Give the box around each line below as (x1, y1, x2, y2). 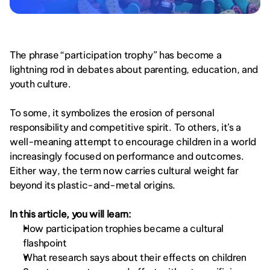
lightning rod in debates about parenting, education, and (10, 63, 259, 75)
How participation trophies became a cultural (23, 222, 224, 234)
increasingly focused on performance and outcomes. (10, 150, 244, 162)
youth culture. (10, 78, 71, 90)
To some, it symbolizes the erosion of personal (10, 107, 215, 119)
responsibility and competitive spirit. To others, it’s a (10, 121, 242, 133)
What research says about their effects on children (23, 251, 246, 263)
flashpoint (23, 237, 67, 249)
